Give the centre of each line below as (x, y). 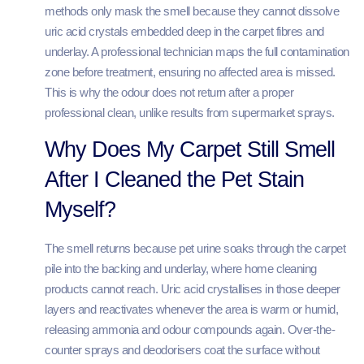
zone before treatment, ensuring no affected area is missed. (190, 72)
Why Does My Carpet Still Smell (190, 149)
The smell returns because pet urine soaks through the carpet (195, 248)
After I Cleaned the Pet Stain (174, 179)
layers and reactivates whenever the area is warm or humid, (191, 309)
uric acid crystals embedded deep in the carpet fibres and (184, 32)
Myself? (80, 209)
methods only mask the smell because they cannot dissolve (192, 11)
